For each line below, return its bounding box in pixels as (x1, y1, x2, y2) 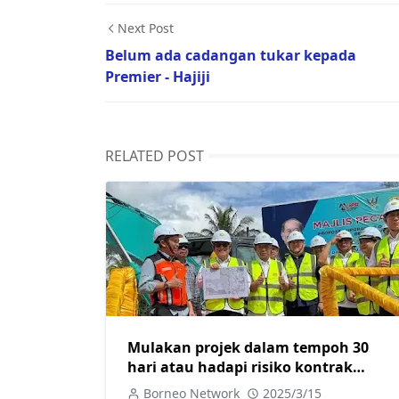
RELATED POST (105, 146, 204, 166)
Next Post (118, 20, 174, 37)
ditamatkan (127, 376, 213, 396)
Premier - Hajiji (105, 67, 210, 86)
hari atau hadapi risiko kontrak (127, 356, 353, 377)
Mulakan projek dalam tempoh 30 (127, 337, 369, 357)
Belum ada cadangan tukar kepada (105, 45, 356, 65)
